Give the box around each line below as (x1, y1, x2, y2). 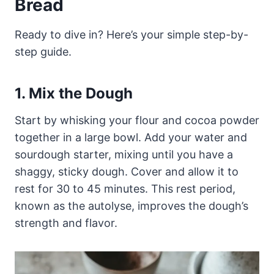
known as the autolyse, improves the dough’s (15, 199, 248, 212)
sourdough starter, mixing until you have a (15, 147, 233, 161)
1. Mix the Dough (15, 84, 133, 102)
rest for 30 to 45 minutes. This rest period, (15, 182, 235, 195)
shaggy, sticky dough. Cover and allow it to (15, 165, 239, 178)
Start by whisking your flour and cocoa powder (15, 113, 259, 127)
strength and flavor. (15, 216, 117, 229)
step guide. (15, 45, 72, 58)
